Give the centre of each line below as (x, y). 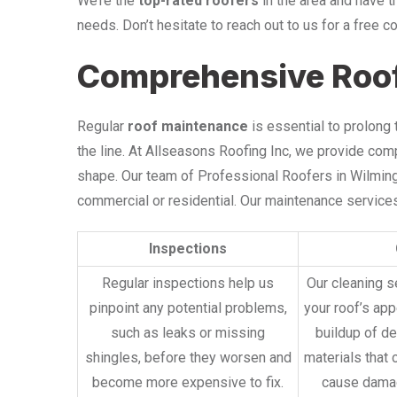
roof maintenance (188, 126)
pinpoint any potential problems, (188, 307)
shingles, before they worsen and (188, 357)
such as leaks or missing (188, 332)
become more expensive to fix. (188, 382)
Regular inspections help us (188, 283)
